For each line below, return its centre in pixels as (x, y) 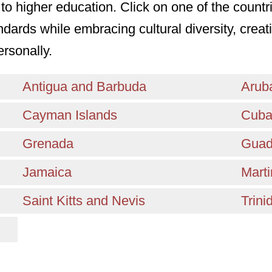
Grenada (48, 144)
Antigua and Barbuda (84, 87)
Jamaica (47, 172)
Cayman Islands (70, 115)
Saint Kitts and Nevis (83, 201)
